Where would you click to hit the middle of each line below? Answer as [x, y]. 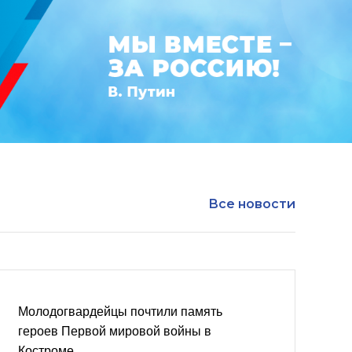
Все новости [252, 204]
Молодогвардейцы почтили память [120, 312]
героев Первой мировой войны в [115, 331]
